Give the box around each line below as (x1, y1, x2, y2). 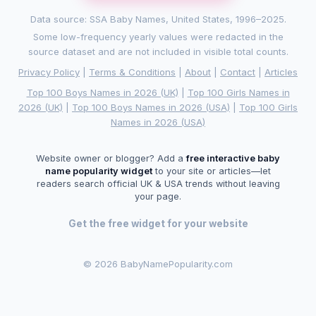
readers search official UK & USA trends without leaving (36, 178, 280, 190)
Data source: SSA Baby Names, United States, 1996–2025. (30, 13, 286, 25)
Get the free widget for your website (68, 217, 248, 229)
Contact (220, 66, 255, 78)
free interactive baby (186, 153, 280, 164)
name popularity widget (45, 166, 152, 177)
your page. (135, 191, 181, 202)
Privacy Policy (18, 66, 80, 78)
